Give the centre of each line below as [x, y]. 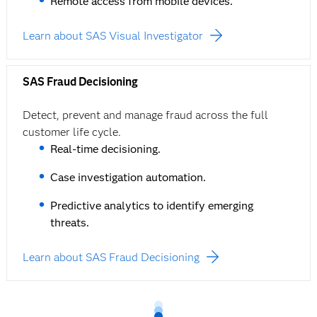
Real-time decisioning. [106, 149]
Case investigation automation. [128, 178]
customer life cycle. [73, 132]
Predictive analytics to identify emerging [152, 206]
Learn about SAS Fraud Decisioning [111, 258]
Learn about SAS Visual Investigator [113, 36]
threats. [70, 223]
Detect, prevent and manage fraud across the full [145, 115]
